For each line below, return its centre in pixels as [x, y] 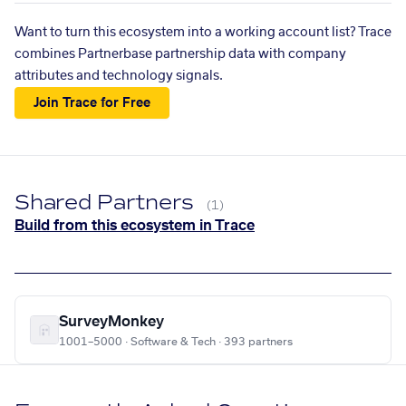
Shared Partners [107, 203]
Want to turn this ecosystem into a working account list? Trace [203, 33]
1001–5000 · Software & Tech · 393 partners [176, 342]
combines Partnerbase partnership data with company [180, 54]
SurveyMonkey [111, 322]
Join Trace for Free [92, 103]
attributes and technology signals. [119, 76]
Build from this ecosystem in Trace [135, 226]
